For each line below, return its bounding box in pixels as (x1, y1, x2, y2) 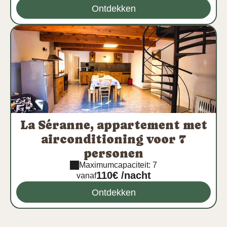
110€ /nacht (96, 170, 151, 181)
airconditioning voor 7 (41, 132, 186, 146)
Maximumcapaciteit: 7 (79, 161, 157, 169)
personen (84, 146, 143, 160)
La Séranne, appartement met (20, 118, 207, 132)
